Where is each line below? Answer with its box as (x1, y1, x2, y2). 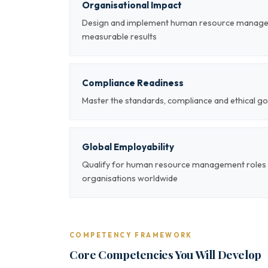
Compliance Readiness (82, 77, 184, 89)
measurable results (82, 31, 157, 42)
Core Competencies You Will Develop (69, 246, 261, 262)
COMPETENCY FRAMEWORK (69, 231, 193, 239)
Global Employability (82, 141, 174, 153)
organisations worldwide (82, 173, 178, 184)
